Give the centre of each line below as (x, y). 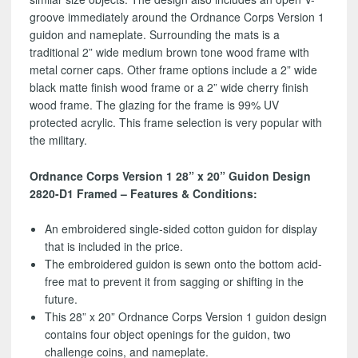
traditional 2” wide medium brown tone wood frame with (169, 52)
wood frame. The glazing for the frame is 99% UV (154, 105)
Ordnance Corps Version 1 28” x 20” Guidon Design (170, 175)
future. (62, 299)
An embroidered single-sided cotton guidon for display (181, 229)
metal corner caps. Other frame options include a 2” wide (173, 70)
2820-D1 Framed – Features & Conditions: (143, 193)
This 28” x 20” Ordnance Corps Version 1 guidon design (186, 317)
